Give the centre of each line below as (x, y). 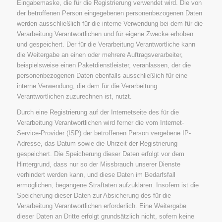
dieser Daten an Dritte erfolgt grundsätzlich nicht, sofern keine (105, 216)
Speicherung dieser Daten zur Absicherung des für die (94, 195)
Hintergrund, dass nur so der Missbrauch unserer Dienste (98, 164)
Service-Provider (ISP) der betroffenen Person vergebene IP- (104, 133)
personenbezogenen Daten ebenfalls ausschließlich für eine (102, 75)
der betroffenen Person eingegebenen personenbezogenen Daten (109, 13)
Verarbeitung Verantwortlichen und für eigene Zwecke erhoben (105, 34)
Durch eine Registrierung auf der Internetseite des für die (98, 112)
